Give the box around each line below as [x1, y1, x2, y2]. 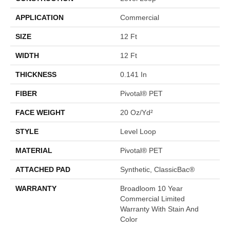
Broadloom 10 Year [120, 184, 183, 193]
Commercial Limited [120, 194, 185, 203]
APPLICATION [15, 13, 64, 22]
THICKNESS [15, 70, 56, 79]
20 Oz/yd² [120, 108, 153, 117]
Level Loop [120, 127, 156, 136]
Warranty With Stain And [120, 204, 199, 213]
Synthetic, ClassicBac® [120, 165, 195, 174]
